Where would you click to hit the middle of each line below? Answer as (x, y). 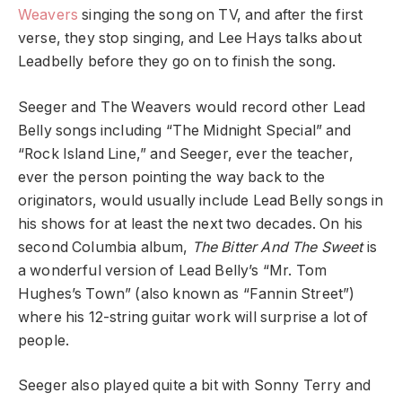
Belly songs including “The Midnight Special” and (185, 130)
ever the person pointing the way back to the (172, 177)
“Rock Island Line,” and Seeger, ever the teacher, (186, 153)
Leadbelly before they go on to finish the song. (177, 62)
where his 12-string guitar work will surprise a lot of (193, 317)
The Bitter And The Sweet (277, 247)
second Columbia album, (105, 247)
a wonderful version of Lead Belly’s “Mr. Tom (173, 270)
